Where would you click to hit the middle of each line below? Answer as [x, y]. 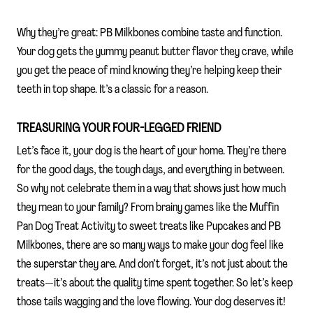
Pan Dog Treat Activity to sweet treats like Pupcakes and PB [149, 227]
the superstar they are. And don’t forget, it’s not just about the [152, 265]
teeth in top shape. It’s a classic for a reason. [112, 89]
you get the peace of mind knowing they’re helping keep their [149, 71]
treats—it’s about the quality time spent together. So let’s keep [155, 284]
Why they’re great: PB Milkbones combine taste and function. [150, 33]
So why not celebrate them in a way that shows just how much [151, 189]
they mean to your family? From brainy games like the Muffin [148, 208]
